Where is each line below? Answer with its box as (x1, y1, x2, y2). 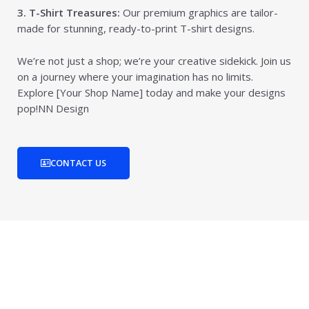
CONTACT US (50, 157, 106, 170)
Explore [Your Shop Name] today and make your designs (17, 86, 286, 100)
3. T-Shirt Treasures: (17, 6, 120, 20)
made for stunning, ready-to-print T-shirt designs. (17, 21, 255, 36)
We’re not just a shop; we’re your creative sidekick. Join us (17, 54, 291, 68)
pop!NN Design (17, 101, 89, 116)
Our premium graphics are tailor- (120, 6, 278, 20)
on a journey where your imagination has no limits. (17, 70, 253, 84)
